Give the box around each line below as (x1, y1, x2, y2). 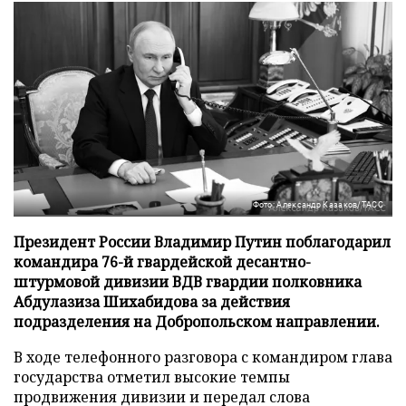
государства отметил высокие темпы (14, 366, 290, 387)
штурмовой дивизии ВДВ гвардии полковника (14, 271, 362, 292)
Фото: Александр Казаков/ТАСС (252, 199, 383, 209)
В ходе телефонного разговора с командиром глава (14, 346, 392, 367)
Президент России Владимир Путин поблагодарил (14, 231, 391, 252)
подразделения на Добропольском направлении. (14, 311, 380, 332)
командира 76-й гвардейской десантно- (14, 251, 311, 272)
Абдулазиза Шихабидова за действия (14, 291, 290, 312)
